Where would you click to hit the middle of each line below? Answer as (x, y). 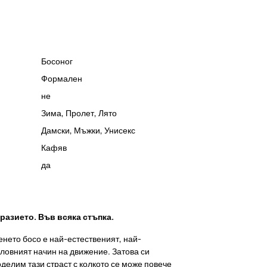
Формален (62, 78)
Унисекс (120, 130)
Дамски (55, 130)
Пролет (80, 113)
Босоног (57, 61)
